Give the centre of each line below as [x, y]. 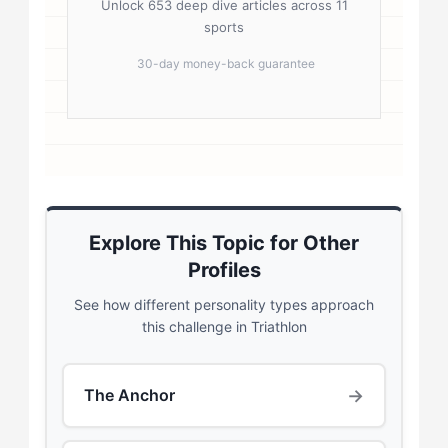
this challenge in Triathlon [224, 326]
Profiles [224, 269]
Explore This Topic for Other [224, 242]
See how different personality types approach [224, 304]
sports [224, 26]
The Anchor [129, 395]
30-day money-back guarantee [226, 63]
